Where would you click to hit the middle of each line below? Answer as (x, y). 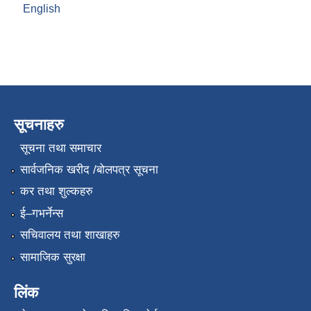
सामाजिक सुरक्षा (52, 257)
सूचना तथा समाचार (60, 148)
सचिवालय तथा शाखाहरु (70, 235)
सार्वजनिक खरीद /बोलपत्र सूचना (89, 170)
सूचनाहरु (39, 125)
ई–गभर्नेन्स (41, 213)
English (42, 9)
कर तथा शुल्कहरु (56, 192)
